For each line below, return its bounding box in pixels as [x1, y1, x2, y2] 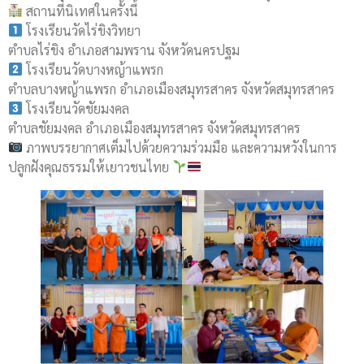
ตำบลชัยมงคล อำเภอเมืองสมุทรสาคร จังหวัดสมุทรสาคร [8, 119, 301, 136]
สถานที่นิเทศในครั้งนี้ [23, 2, 139, 19]
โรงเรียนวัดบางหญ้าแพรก [23, 60, 164, 78]
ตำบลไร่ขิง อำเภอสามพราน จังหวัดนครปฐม [8, 41, 240, 58]
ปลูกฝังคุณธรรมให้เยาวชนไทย [8, 158, 172, 175]
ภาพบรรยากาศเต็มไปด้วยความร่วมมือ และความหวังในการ [23, 138, 338, 156]
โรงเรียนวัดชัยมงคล [23, 99, 130, 117]
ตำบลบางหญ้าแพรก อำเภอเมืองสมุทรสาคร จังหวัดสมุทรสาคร [8, 80, 335, 97]
